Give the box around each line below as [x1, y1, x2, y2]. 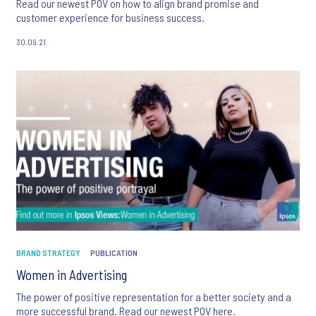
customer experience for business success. [16, 10, 205, 24]
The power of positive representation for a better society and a [16, 289, 291, 303]
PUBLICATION [90, 247, 138, 257]
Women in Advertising [16, 266, 127, 283]
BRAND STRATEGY [16, 247, 80, 257]
